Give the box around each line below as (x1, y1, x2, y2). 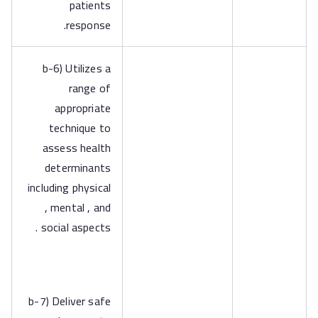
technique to (49, 117, 111, 138)
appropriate (55, 97, 111, 119)
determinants (45, 157, 111, 178)
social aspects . (40, 216, 111, 238)
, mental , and (44, 197, 111, 218)
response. (65, 14, 111, 35)
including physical (28, 177, 111, 198)
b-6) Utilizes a (42, 57, 111, 79)
